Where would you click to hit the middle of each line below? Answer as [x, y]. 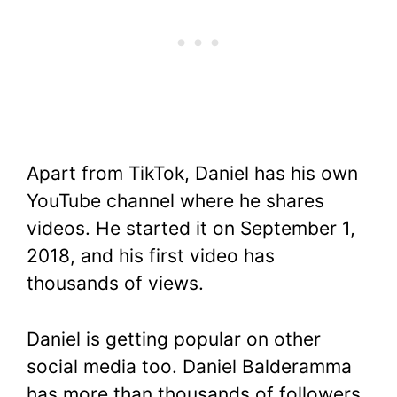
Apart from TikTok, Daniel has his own [192, 174]
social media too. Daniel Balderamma [189, 366]
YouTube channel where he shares [175, 201]
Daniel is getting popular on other [174, 339]
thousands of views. [115, 284]
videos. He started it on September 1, [191, 229]
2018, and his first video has [151, 256]
